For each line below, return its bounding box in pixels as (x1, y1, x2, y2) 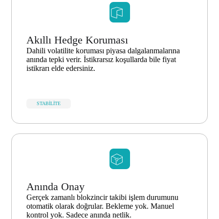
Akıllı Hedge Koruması (26, 34, 128, 46)
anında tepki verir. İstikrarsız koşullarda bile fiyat (26, 55, 176, 64)
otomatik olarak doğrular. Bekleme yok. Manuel (26, 202, 174, 211)
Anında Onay (26, 180, 85, 193)
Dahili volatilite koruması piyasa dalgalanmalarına (26, 46, 180, 55)
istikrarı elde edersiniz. (26, 64, 95, 73)
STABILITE (37, 101, 61, 107)
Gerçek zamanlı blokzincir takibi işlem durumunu (26, 193, 178, 202)
